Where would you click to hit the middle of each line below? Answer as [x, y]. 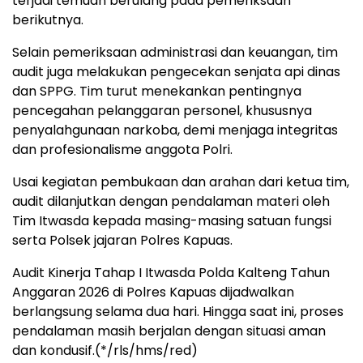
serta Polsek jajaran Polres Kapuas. [122, 240]
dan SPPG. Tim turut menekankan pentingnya [157, 91]
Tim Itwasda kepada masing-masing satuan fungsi [172, 220]
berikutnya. [48, 19]
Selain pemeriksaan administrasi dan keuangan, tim [175, 52]
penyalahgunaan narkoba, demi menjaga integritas [175, 130]
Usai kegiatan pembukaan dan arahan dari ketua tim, [181, 181]
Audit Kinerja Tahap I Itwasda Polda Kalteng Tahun [171, 272]
